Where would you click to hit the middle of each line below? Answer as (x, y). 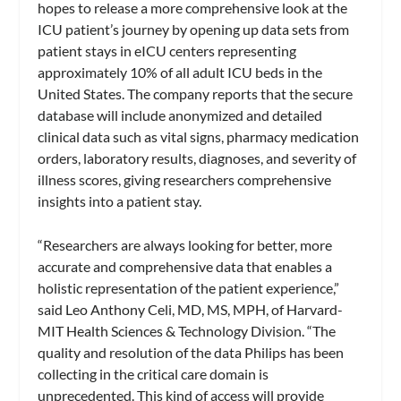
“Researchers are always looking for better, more (185, 245)
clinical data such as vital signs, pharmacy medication (199, 136)
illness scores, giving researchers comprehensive (185, 179)
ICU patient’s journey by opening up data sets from (194, 29)
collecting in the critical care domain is (154, 374)
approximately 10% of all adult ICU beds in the (180, 72)
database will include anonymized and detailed (180, 115)
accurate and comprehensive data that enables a (185, 267)
